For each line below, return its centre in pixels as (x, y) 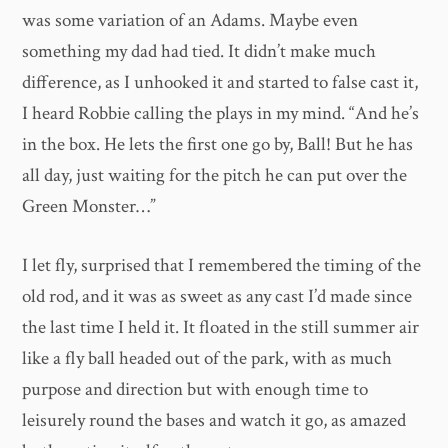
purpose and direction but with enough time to (195, 390)
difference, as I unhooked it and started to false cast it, (220, 82)
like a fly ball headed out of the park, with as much (207, 359)
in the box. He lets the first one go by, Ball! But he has (218, 144)
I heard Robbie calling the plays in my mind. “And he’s (221, 113)
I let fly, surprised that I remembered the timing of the (222, 266)
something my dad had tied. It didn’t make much (199, 51)
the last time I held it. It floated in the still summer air (221, 328)
